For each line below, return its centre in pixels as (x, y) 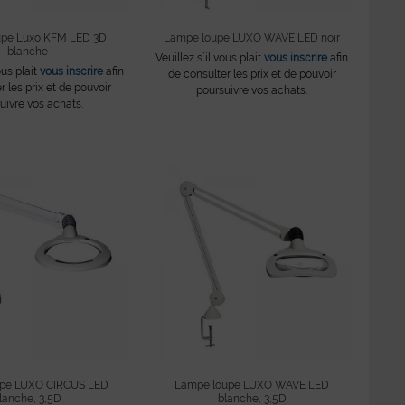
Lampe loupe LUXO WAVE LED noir (252, 38)
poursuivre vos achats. (252, 91)
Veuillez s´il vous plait (210, 58)
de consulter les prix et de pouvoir (252, 75)
